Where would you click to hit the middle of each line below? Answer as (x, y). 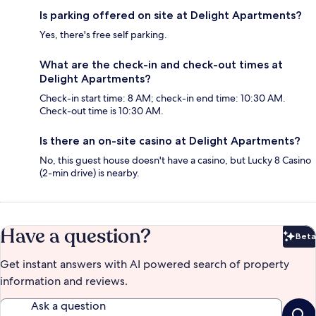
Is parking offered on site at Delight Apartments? (171, 16)
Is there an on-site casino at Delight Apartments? (170, 141)
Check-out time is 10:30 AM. (102, 111)
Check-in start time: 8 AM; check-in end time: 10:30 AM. (163, 98)
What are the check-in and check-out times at (161, 65)
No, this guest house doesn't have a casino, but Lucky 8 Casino (175, 160)
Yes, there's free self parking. (103, 35)
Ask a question (68, 306)
